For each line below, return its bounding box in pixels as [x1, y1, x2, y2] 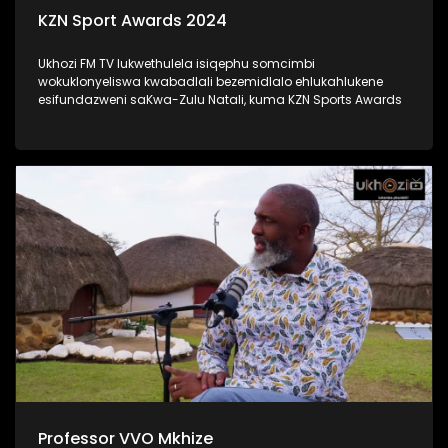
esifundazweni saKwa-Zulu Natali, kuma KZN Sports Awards [38, 90, 402, 108]
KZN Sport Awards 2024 [38, 8, 227, 32]
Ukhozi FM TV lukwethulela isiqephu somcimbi [38, 54, 315, 72]
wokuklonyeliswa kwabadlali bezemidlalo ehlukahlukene [38, 72, 383, 90]
